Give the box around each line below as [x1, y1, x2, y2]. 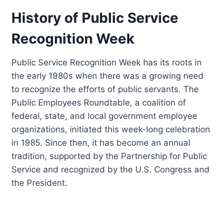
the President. [11, 177, 68, 188]
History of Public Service [11, 9, 179, 26]
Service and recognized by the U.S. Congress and [11, 164, 210, 174]
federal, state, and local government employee [11, 111, 198, 121]
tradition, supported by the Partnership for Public [11, 151, 208, 161]
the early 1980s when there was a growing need [11, 70, 204, 81]
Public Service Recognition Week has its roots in [11, 57, 202, 67]
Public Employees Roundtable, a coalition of [11, 97, 186, 108]
